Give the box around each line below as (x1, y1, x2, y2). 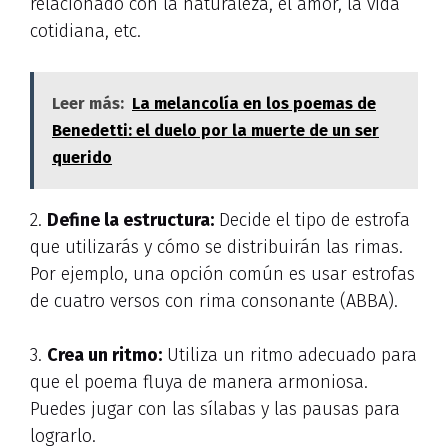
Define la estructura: (47, 209, 214, 232)
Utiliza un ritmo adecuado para (162, 344, 417, 367)
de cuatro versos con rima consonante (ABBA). (30, 290, 398, 313)
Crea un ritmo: (47, 344, 162, 367)
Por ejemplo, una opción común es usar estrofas (30, 263, 415, 286)
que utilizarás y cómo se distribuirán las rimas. (30, 236, 403, 259)
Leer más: (52, 94, 124, 114)
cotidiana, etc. (30, 20, 141, 43)
